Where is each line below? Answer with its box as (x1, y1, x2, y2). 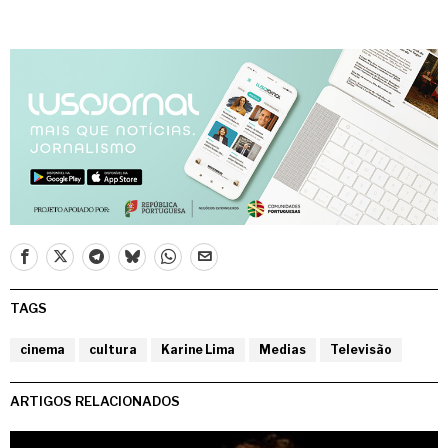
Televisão (330, 341, 392, 357)
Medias (259, 341, 306, 357)
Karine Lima (161, 341, 235, 357)
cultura (89, 341, 137, 357)
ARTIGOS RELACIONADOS (10, 392, 180, 409)
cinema (20, 341, 65, 357)
